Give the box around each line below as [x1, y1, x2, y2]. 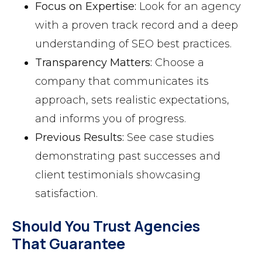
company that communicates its [35, 75, 209, 88]
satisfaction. [35, 187, 98, 201]
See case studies [124, 131, 214, 144]
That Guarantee [12, 233, 125, 254]
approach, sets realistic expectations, [35, 94, 229, 107]
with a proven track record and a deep [35, 19, 238, 32]
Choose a [152, 56, 204, 70]
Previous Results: [35, 131, 124, 144]
